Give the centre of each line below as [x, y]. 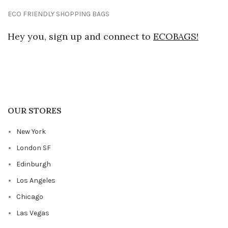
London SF [34, 148]
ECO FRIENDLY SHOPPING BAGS [59, 14]
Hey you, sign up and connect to [80, 37]
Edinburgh [34, 164]
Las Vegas [33, 213]
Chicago [30, 197]
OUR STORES [35, 111]
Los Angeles [36, 181]
